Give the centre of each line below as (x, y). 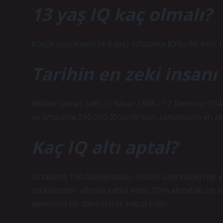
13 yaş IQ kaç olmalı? (122, 14)
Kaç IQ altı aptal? (105, 147)
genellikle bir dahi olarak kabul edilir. (100, 204)
